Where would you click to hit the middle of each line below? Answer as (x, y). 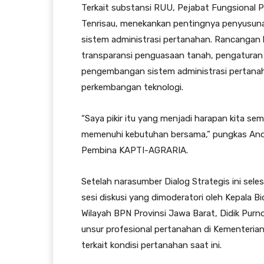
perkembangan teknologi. (132, 88)
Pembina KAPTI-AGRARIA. (135, 151)
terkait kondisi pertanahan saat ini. (151, 245)
